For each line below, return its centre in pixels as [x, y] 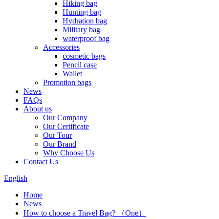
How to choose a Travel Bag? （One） [85, 213]
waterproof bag [86, 38]
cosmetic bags [84, 56]
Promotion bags [67, 82]
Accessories [61, 47]
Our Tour [57, 135]
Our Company [65, 118]
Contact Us [41, 162]
